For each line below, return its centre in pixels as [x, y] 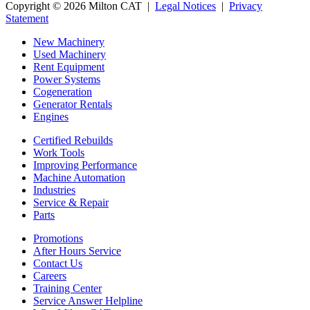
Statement [27, 19]
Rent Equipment [69, 67]
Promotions [58, 239]
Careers [50, 276]
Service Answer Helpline [88, 301]
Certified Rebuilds [73, 140]
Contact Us [58, 264]
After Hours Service [77, 251]
